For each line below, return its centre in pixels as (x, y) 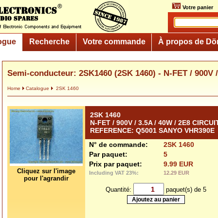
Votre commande (114, 41)
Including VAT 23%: (114, 173)
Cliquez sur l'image (46, 171)
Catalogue (37, 88)
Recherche (49, 41)
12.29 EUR (176, 173)
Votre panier (197, 7)
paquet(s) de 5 (185, 189)
